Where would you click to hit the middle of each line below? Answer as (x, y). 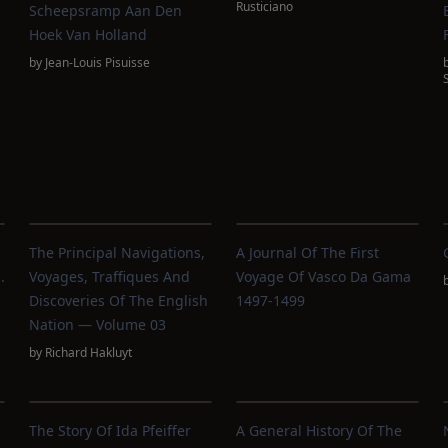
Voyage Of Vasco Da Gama (323, 276)
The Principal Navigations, (117, 252)
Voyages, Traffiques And (110, 276)
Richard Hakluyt (89, 352)
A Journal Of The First (307, 252)
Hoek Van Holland (88, 34)
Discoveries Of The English (119, 300)
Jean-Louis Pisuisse (98, 62)
